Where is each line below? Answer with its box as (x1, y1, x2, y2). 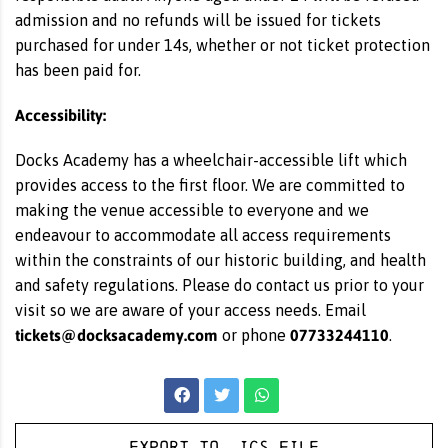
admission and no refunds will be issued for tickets (15, 11, 381, 29)
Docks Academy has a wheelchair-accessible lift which (15, 151, 407, 169)
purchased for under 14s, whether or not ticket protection (15, 36, 430, 54)
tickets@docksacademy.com (15, 324, 218, 345)
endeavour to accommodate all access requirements (15, 226, 391, 244)
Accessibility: (15, 104, 106, 125)
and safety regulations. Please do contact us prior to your (15, 276, 424, 294)
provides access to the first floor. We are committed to (15, 176, 405, 194)
